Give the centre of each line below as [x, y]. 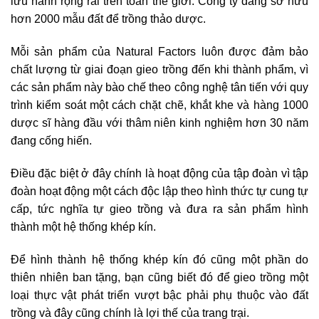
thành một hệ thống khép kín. [83, 226]
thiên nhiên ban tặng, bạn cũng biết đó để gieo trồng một [159, 277]
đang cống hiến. [51, 141]
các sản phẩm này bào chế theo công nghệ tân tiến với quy [159, 88]
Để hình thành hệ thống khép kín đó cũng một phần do [159, 259]
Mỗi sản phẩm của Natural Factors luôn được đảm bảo [159, 52]
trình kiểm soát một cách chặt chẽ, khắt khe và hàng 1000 [159, 105]
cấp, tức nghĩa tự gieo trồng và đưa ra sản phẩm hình [159, 209]
